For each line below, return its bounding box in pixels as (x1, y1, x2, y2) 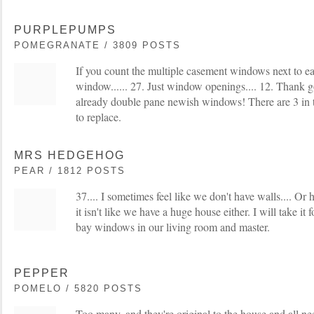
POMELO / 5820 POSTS (14, 282, 142, 294)
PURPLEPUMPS (14, 23, 116, 36)
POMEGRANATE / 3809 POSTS (14, 39, 181, 50)
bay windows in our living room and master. (76, 219, 270, 234)
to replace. (76, 109, 121, 124)
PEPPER (14, 266, 69, 279)
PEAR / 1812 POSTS (14, 165, 125, 176)
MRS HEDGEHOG (14, 149, 125, 161)
